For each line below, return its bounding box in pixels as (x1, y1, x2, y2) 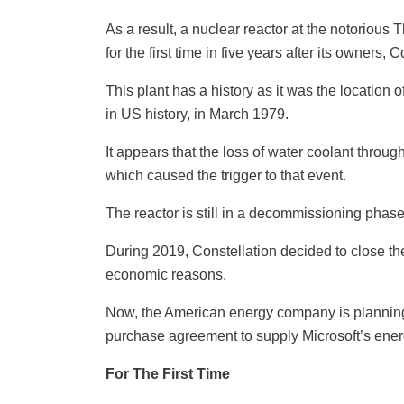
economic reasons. (106, 267, 226, 283)
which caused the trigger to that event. (106, 168, 346, 184)
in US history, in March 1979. (106, 106, 289, 123)
